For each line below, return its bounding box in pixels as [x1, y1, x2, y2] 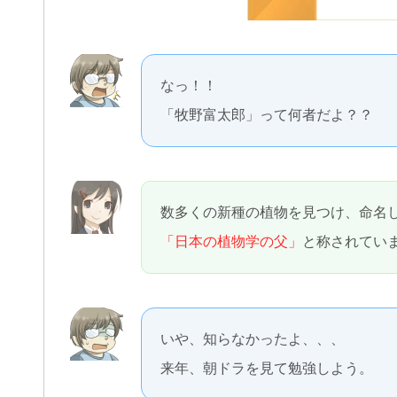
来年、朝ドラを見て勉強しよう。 [160, 361, 373, 376]
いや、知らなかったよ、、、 [160, 331, 345, 346]
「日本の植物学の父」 [160, 234, 302, 249]
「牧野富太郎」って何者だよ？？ [160, 107, 373, 122]
